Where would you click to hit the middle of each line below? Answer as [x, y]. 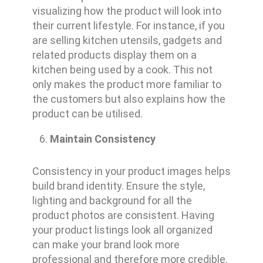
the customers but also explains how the [129, 99]
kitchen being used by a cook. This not [122, 70]
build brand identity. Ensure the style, [118, 186]
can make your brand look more [106, 245]
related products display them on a [114, 55]
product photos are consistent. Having [123, 215]
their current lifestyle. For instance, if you [128, 26]
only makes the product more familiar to [127, 85]
